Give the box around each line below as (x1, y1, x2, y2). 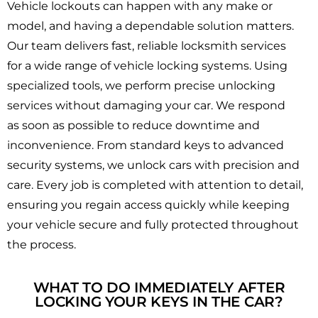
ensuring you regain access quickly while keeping (7, 198, 290, 212)
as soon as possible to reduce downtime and (7, 119, 260, 133)
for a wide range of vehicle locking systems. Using (7, 59, 287, 73)
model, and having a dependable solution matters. (7, 19, 294, 33)
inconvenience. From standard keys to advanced (7, 138, 284, 153)
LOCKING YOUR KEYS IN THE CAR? (35, 293, 283, 311)
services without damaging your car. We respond (7, 99, 285, 113)
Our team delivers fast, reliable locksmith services (7, 39, 286, 53)
